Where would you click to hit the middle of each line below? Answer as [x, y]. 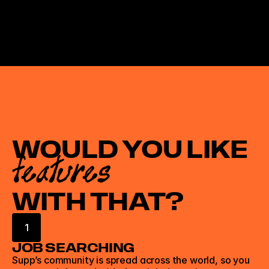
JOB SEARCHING [73, 248]
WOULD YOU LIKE [130, 150]
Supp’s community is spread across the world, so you [131, 260]
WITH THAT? [98, 202]
